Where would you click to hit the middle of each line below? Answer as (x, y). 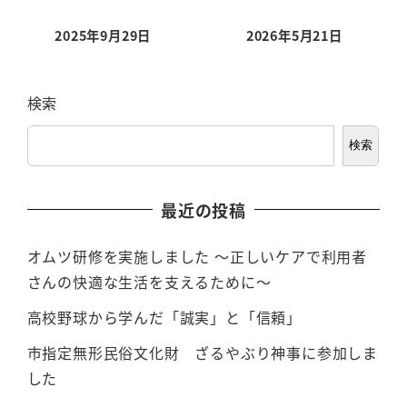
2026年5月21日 (294, 35)
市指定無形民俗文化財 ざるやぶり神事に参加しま (202, 353)
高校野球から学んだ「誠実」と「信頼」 (164, 318)
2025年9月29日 (103, 35)
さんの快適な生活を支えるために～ (149, 282)
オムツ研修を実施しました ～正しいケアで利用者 (197, 257)
